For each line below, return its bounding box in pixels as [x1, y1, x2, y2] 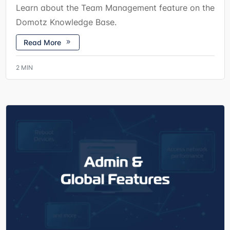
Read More [23, 37, 61, 48]
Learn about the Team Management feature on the [15, 2, 215, 13]
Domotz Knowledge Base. [15, 16, 117, 28]
